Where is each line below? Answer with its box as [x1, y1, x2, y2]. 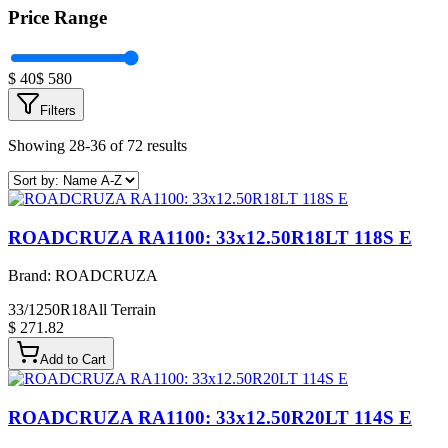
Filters [40, 102, 76, 118]
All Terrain [87, 301, 156, 319]
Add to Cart [40, 352, 106, 368]
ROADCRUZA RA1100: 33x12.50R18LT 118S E [8, 226, 412, 248]
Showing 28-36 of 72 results [8, 136, 187, 154]
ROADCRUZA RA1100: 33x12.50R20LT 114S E [8, 407, 412, 429]
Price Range [8, 7, 107, 29]
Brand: [8, 267, 55, 285]
